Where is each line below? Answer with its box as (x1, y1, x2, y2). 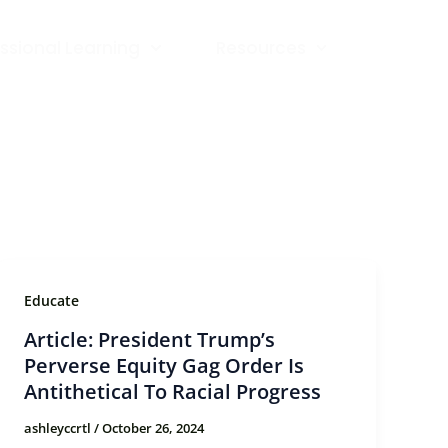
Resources (215, 36, 306, 61)
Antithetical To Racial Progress (24, 378, 322, 406)
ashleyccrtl (24, 419, 95, 438)
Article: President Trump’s (24, 326, 276, 354)
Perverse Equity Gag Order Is (24, 352, 305, 380)
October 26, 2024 (102, 419, 205, 438)
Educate (24, 290, 80, 310)
